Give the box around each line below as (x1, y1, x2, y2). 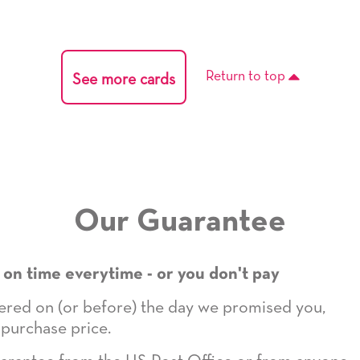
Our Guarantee (74, 207, 286, 237)
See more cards (72, 71, 175, 88)
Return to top (205, 69, 288, 84)
